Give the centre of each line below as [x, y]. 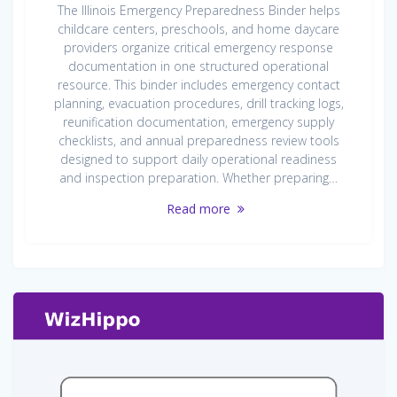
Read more [198, 209]
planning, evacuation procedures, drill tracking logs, [198, 104]
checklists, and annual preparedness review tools [198, 141]
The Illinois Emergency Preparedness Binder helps [198, 11]
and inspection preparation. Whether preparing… [198, 178]
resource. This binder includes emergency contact [198, 85]
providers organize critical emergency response [198, 48]
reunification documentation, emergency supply [198, 122]
